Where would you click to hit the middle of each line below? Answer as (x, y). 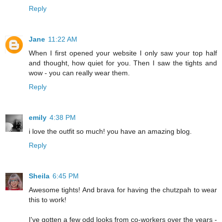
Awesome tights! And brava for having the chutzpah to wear (123, 190)
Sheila (39, 176)
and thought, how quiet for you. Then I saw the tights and (123, 63)
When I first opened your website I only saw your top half (123, 53)
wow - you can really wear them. (79, 73)
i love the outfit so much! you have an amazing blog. (110, 132)
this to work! (48, 200)
